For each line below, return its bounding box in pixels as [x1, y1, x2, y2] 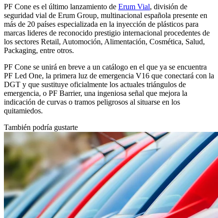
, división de [150, 2, 187, 11]
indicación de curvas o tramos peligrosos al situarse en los [4, 98, 180, 107]
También [4, 123, 33, 132]
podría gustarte [33, 123, 78, 132]
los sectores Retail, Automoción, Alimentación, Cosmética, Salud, [4, 37, 205, 46]
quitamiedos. [4, 107, 43, 115]
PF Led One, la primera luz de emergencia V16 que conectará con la [4, 72, 214, 80]
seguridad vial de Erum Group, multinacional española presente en [4, 11, 207, 20]
